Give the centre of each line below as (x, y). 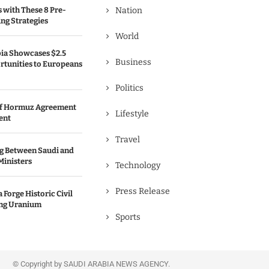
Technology (138, 165)
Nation (129, 11)
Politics (129, 88)
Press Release (143, 191)
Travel (128, 140)
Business (133, 62)
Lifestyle (132, 114)
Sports (128, 217)
